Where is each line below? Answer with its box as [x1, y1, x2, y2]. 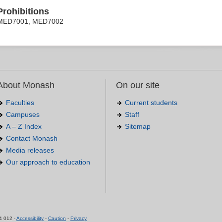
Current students [125, 98, 177, 107]
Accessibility [16, 215, 44, 221]
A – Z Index [6, 122, 42, 130]
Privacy [70, 215, 87, 221]
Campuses [6, 110, 40, 118]
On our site [116, 80, 160, 90]
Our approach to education [6, 158, 90, 166]
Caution [48, 215, 66, 221]
